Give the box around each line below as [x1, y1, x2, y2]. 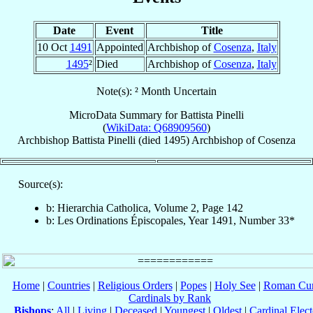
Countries [47, 279, 90, 291]
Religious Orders [97, 279, 173, 291]
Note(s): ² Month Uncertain [96, 85, 217, 97]
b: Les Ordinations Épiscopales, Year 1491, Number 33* [46, 214, 295, 226]
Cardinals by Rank [129, 291, 211, 304]
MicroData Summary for [69, 108, 180, 121]
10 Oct [36, 41, 70, 53]
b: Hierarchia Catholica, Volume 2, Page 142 [46, 201, 243, 214]
